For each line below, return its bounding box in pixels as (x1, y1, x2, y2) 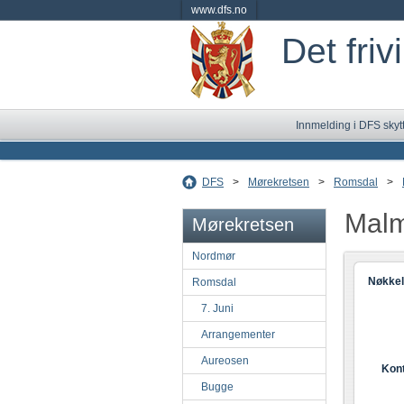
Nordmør (192, 250, 235, 262)
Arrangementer (201, 328, 275, 341)
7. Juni (201, 302, 234, 315)
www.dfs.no (191, 4, 247, 16)
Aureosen (201, 354, 249, 367)
